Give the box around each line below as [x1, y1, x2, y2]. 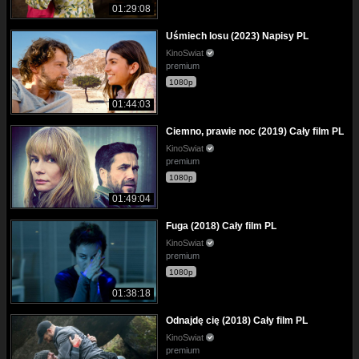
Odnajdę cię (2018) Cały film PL [166, 314, 308, 326]
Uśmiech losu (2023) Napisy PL [166, 30, 309, 42]
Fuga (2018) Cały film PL [166, 220, 276, 232]
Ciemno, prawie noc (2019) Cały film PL [166, 125, 344, 137]
